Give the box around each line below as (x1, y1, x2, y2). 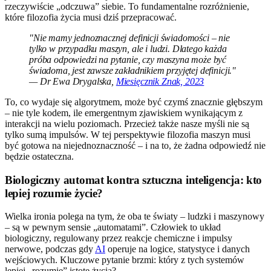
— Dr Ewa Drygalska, (29, 76, 116, 87)
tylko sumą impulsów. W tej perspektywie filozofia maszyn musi (5, 129, 250, 140)
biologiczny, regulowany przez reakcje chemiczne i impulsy (5, 233, 232, 244)
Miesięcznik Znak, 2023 (116, 76, 204, 87)
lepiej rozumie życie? (5, 186, 103, 200)
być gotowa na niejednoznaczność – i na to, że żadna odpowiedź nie (5, 140, 266, 151)
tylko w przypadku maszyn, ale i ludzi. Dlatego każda (29, 43, 227, 54)
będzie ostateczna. (5, 151, 74, 162)
